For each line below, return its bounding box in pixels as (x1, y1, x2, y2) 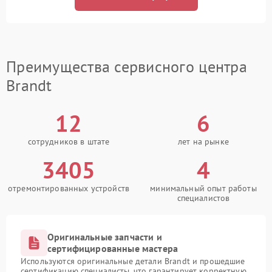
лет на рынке (178, 136, 229, 148)
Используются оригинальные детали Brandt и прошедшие (21, 256, 245, 267)
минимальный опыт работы (150, 183, 257, 194)
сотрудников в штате (27, 136, 110, 148)
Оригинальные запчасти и (47, 231, 162, 243)
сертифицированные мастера (47, 242, 178, 255)
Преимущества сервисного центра (6, 56, 247, 77)
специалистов (177, 192, 230, 204)
